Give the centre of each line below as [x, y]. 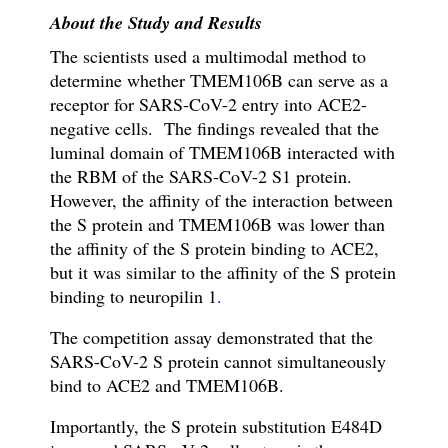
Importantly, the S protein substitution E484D [215, 426]
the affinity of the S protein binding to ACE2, [214, 248]
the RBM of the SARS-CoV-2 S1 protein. [200, 176]
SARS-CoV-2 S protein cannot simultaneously [217, 361]
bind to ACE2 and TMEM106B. [166, 385]
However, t [88, 200]
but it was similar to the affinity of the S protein [222, 272]
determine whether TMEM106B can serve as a [218, 80]
